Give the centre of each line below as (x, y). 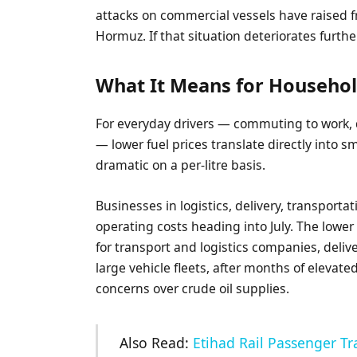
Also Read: (156, 342)
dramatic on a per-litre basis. (181, 165)
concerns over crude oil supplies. (193, 288)
